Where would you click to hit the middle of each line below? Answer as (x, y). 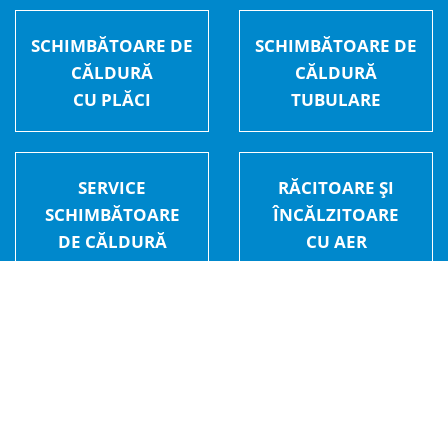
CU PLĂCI (112, 100)
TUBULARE (336, 100)
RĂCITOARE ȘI (336, 188)
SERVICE (112, 188)
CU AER (336, 242)
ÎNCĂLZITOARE (336, 215)
